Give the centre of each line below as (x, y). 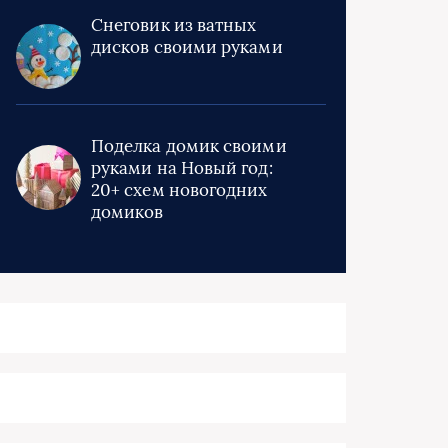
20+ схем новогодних (179, 190)
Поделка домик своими (189, 146)
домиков (127, 212)
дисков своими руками (187, 47)
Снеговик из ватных (174, 25)
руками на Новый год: (182, 168)
